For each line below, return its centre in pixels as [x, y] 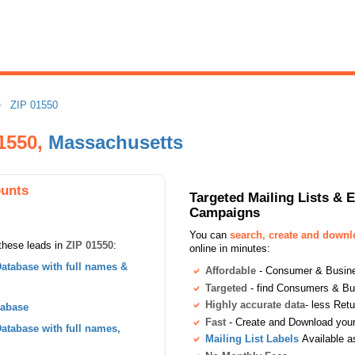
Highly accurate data [255, 305]
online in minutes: [230, 248]
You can [210, 235]
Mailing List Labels [252, 339]
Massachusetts [116, 142]
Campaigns [225, 212]
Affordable [231, 271]
